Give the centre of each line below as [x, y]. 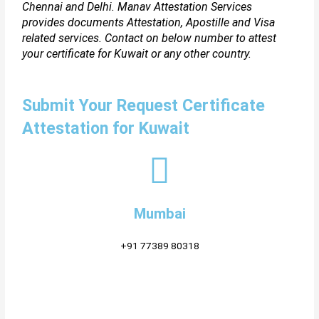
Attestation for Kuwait [106, 128]
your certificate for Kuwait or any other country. [137, 54]
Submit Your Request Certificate [144, 105]
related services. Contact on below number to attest [150, 38]
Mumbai [159, 213]
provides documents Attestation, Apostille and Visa [149, 23]
